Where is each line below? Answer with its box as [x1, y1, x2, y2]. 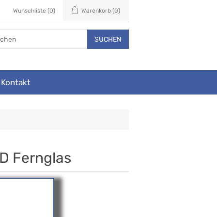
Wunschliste [13, 7, 46, 14]
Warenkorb [81, 7, 111, 14]
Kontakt [1, 77, 31, 87]
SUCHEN [94, 35, 122, 44]
